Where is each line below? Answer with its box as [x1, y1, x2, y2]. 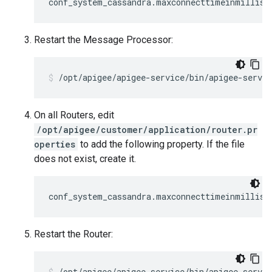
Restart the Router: [34, 228, 113, 240]
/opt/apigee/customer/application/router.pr [36, 124, 257, 135]
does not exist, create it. [34, 153, 136, 165]
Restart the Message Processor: [34, 34, 173, 46]
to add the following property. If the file [78, 138, 245, 150]
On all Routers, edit [34, 109, 114, 121]
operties [34, 138, 75, 150]
